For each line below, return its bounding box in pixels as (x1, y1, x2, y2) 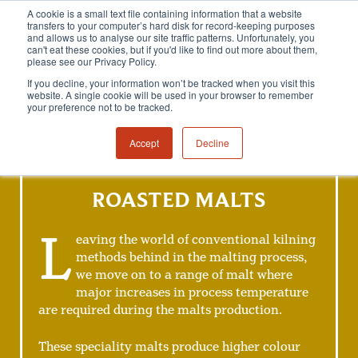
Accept (129, 136, 159, 149)
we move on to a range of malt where (76, 266, 292, 284)
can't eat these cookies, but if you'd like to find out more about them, (27, 42, 317, 56)
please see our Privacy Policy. (27, 54, 157, 68)
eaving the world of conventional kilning (76, 231, 316, 249)
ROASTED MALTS (92, 190, 266, 212)
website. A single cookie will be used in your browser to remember (27, 88, 313, 101)
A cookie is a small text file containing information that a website (27, 6, 302, 20)
